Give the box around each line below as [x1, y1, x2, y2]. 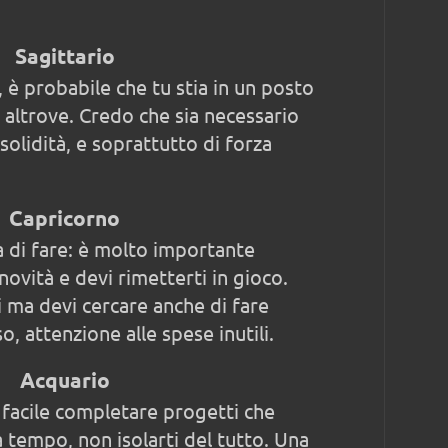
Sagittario [14, 41, 115, 69]
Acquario [19, 365, 110, 393]
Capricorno [9, 203, 120, 231]
